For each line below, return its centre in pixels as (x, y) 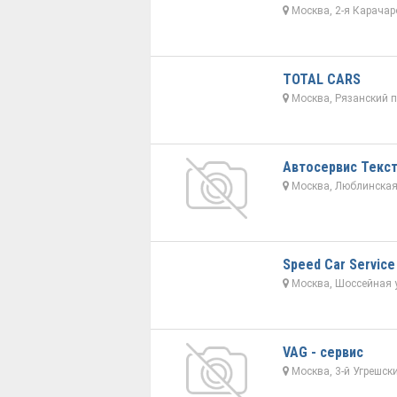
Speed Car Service (339, 265)
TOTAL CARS (321, 80)
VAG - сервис (323, 353)
